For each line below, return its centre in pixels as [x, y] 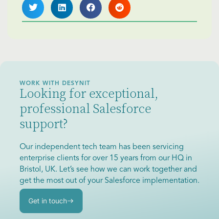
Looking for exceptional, [89, 94]
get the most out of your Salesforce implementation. [109, 181]
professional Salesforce [85, 109]
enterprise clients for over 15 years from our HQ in [106, 158]
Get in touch [48, 201]
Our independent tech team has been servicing [102, 147]
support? [44, 124]
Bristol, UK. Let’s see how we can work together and [108, 169]
